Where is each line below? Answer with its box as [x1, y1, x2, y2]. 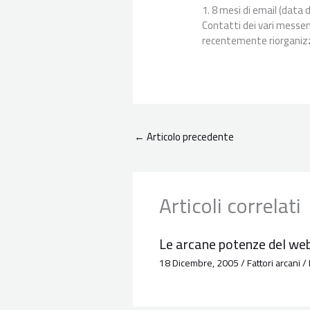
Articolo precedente [145, 126, 234, 147]
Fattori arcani [246, 254, 300, 273]
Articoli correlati [158, 186, 301, 226]
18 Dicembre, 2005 [158, 254, 241, 273]
